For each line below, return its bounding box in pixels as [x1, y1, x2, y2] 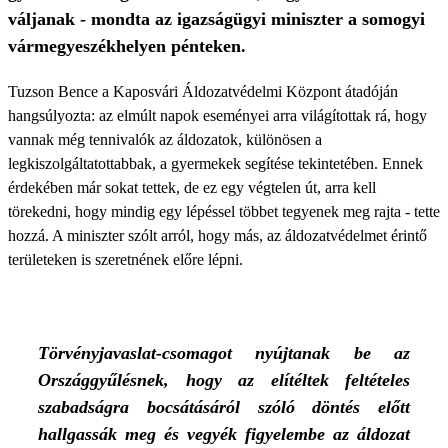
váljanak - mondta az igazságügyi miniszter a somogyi [8, 9, 425, 29]
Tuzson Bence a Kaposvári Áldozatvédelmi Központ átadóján [8, 83, 398, 100]
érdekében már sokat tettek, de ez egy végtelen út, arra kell [8, 179, 376, 196]
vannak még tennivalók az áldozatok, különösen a [8, 131, 322, 148]
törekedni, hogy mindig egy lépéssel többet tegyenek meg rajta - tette [8, 203, 440, 220]
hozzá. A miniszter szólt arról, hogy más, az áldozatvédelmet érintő [8, 227, 427, 244]
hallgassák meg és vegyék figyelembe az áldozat [38, 424, 410, 444]
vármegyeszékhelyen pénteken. [8, 36, 246, 56]
